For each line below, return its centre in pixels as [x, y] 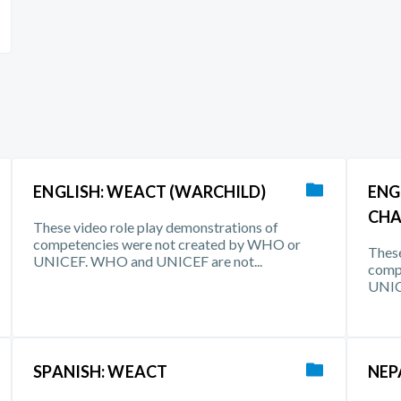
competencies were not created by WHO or [167, 244]
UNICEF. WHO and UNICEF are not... [148, 261]
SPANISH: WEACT [101, 371]
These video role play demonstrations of [156, 227]
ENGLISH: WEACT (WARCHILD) [150, 192]
